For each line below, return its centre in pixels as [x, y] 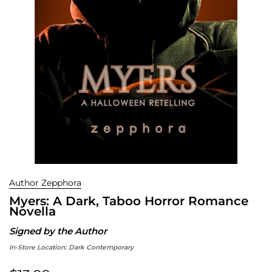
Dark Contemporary [101, 247]
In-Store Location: [39, 247]
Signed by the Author [58, 231]
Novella [32, 211]
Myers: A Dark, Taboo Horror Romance [129, 201]
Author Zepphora [45, 182]
